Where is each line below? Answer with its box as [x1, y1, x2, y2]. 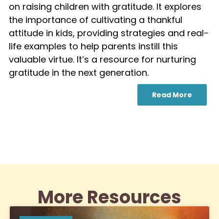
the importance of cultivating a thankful [8, 14, 182, 26]
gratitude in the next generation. [8, 66, 149, 79]
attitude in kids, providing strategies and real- [8, 27, 209, 40]
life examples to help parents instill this [8, 40, 178, 53]
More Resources [38, 184, 181, 210]
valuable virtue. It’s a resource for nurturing [8, 53, 196, 66]
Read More [152, 89, 192, 100]
